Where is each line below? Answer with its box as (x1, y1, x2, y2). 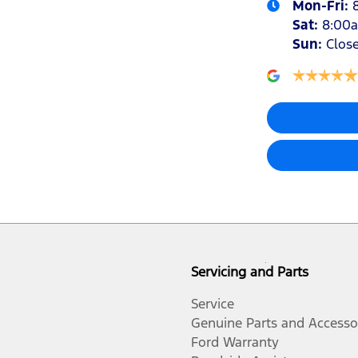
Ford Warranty (191, 332, 279, 351)
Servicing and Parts (191, 262, 308, 280)
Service (191, 294, 234, 312)
